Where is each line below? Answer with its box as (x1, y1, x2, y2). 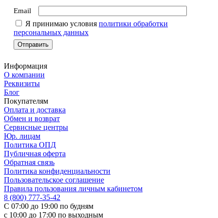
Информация (4, 61, 47, 70)
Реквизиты (4, 79, 40, 88)
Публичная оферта (4, 149, 66, 158)
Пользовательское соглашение (4, 175, 104, 184)
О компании (4, 70, 45, 79)
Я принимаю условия (23, 19, 99, 28)
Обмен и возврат (4, 114, 60, 123)
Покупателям (4, 96, 48, 105)
